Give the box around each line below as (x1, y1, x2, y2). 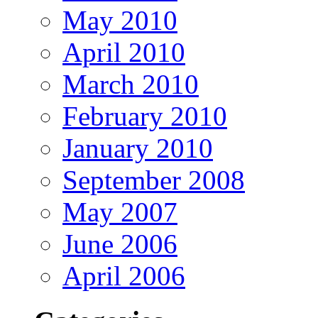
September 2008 (62, 164, 245, 195)
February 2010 (62, 100, 227, 131)
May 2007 (62, 196, 177, 227)
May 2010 (62, 4, 177, 35)
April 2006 (62, 260, 185, 291)
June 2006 (62, 228, 177, 259)
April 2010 (62, 36, 185, 67)
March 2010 (62, 68, 199, 99)
